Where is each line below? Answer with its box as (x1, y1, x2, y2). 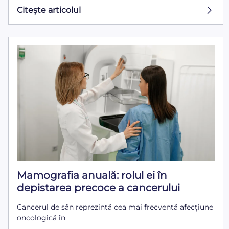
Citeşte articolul (17, 5, 81, 15)
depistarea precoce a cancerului (17, 181, 180, 194)
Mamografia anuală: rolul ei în (17, 169, 167, 181)
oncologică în (17, 213, 65, 222)
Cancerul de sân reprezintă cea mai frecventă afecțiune (17, 202, 213, 212)
